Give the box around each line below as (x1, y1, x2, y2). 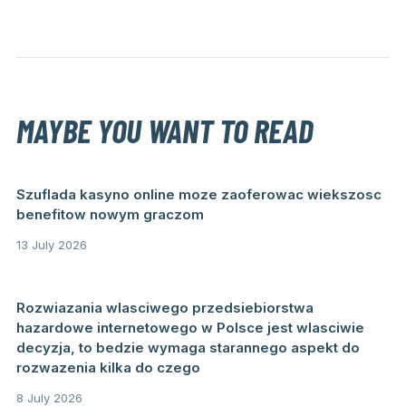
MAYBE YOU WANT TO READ (15, 111, 314, 150)
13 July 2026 (15, 237, 87, 253)
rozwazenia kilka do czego (15, 359, 200, 377)
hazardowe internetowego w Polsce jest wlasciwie (15, 319, 364, 337)
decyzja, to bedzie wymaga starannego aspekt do (15, 339, 360, 357)
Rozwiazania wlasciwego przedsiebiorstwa (15, 299, 314, 317)
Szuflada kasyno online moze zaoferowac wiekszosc (15, 186, 382, 204)
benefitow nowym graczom (15, 206, 204, 224)
